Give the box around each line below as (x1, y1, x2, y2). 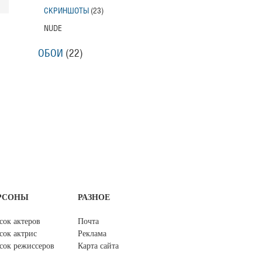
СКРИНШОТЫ (43, 7, 89, 15)
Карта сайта (78, 242, 119, 251)
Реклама (78, 229, 106, 239)
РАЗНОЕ (78, 193, 110, 202)
